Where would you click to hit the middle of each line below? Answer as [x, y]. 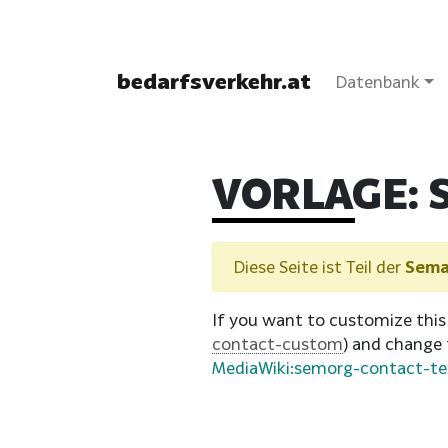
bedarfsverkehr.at [214, 81]
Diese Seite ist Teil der [319, 266]
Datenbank [377, 81]
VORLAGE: [316, 194]
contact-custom [277, 343]
